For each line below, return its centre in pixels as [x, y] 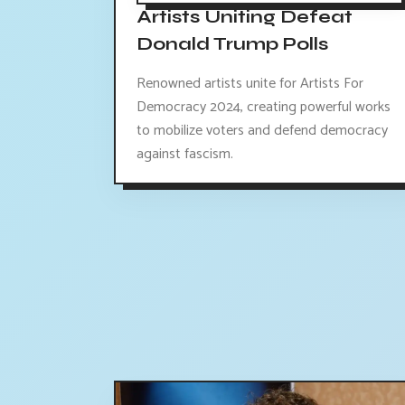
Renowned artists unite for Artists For [250, 83]
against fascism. [185, 154]
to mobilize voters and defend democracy [262, 130]
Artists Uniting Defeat [245, 17]
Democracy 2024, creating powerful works [264, 107]
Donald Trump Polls [232, 44]
